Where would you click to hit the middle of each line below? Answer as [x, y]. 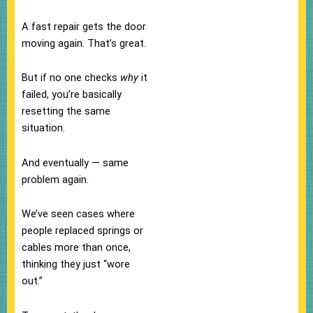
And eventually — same [75, 162]
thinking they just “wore [76, 264]
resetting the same [66, 111]
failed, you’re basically [72, 95]
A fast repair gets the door [84, 26]
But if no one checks [71, 78]
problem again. [55, 179]
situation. [43, 128]
